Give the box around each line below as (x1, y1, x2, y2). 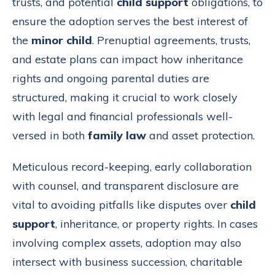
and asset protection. (146, 128, 255, 143)
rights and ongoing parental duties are (12, 71, 209, 86)
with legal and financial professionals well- (12, 109, 233, 124)
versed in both (12, 128, 88, 143)
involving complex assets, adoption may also (12, 236, 241, 250)
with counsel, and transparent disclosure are (12, 179, 239, 193)
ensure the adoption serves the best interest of (12, 14, 248, 29)
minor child (31, 33, 92, 48)
